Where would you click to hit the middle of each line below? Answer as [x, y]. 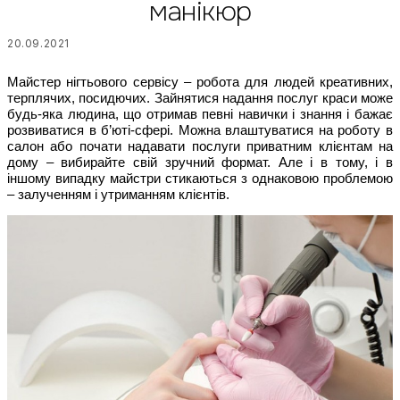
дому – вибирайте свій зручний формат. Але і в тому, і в [200, 163]
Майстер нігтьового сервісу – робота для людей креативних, [200, 83]
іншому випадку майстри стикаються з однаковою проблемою [200, 179]
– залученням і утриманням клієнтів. [118, 195]
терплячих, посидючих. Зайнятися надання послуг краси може [200, 99]
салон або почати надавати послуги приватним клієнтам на [200, 147]
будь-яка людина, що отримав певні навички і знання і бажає [200, 115]
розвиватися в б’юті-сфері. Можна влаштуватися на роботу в [200, 131]
